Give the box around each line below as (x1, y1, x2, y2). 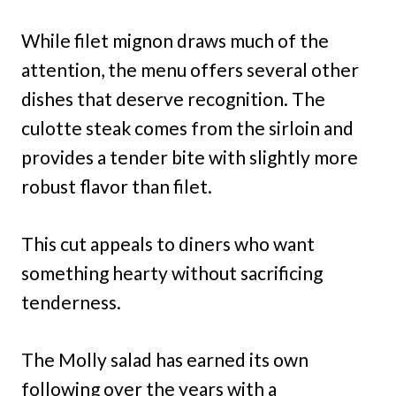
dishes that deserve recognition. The (21, 88, 325, 110)
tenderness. (21, 291, 121, 314)
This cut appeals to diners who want (21, 232, 315, 255)
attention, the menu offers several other (21, 58, 359, 81)
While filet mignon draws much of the (21, 29, 329, 52)
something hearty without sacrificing (21, 262, 323, 285)
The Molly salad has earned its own (21, 348, 308, 371)
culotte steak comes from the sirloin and (21, 117, 354, 140)
